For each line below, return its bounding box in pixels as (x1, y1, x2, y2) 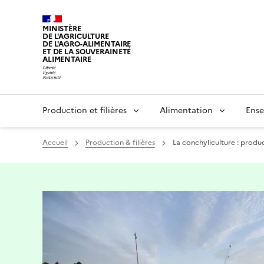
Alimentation (160, 104, 213, 117)
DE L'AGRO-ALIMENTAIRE (42, 38, 131, 50)
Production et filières (42, 104, 127, 117)
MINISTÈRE (42, 23, 81, 35)
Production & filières (85, 137, 155, 148)
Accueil (42, 137, 68, 148)
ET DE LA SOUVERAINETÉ (42, 46, 131, 58)
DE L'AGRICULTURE (42, 31, 109, 42)
